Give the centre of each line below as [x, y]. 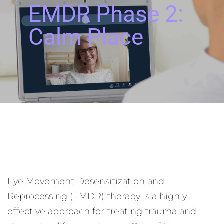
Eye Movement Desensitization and [86, 181]
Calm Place [86, 37]
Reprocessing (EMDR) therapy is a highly [97, 196]
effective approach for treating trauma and [102, 211]
